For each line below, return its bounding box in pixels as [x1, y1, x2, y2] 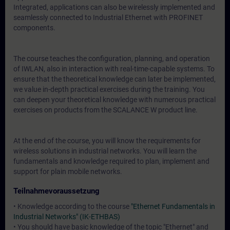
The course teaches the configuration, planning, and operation [13, 54, 210, 63]
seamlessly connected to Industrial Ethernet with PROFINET [13, 13, 203, 22]
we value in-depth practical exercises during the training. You [13, 85, 205, 93]
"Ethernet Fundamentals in [131, 202, 215, 210]
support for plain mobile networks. [13, 167, 122, 176]
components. [13, 24, 55, 32]
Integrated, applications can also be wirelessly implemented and [13, 3, 215, 11]
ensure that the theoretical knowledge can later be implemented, [13, 75, 216, 83]
